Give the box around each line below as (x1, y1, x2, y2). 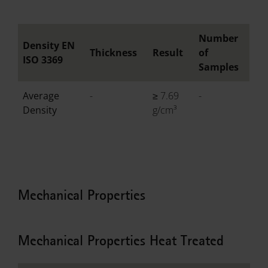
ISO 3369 (23, 53, 63, 66)
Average (23, 89, 60, 102)
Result (153, 46, 184, 59)
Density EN (23, 39, 75, 52)
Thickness (90, 46, 138, 59)
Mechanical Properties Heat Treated (18, 232, 224, 249)
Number (199, 32, 239, 45)
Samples (199, 60, 239, 74)
